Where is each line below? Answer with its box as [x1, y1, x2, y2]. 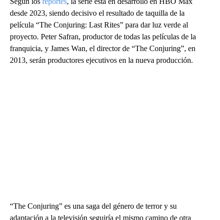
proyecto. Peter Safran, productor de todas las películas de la [10, 32, 196, 41]
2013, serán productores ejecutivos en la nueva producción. [10, 56, 193, 64]
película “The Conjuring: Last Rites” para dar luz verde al [10, 21, 188, 29]
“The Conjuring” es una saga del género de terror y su [10, 202, 177, 210]
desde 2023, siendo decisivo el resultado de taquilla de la [10, 9, 185, 17]
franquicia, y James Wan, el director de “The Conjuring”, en [10, 44, 195, 53]
